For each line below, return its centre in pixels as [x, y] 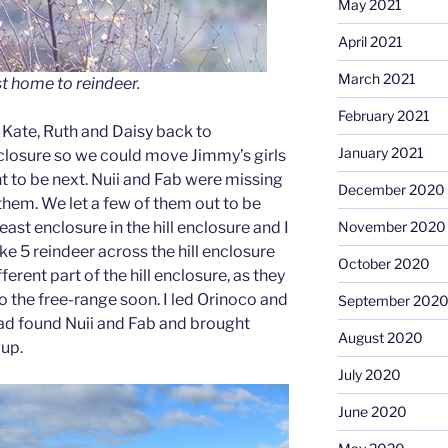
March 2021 [376, 78]
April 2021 [370, 41]
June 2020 [372, 411]
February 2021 [383, 115]
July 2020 [369, 374]
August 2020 [380, 337]
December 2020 [391, 189]
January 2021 [380, 152]
